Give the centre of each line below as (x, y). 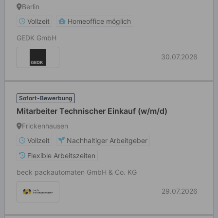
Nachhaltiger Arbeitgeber (107, 140)
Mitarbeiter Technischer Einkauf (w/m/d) (92, 111)
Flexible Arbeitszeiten (61, 155)
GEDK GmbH (36, 38)
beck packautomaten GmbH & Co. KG (77, 172)
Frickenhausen (45, 126)
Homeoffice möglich (99, 21)
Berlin (31, 7)
